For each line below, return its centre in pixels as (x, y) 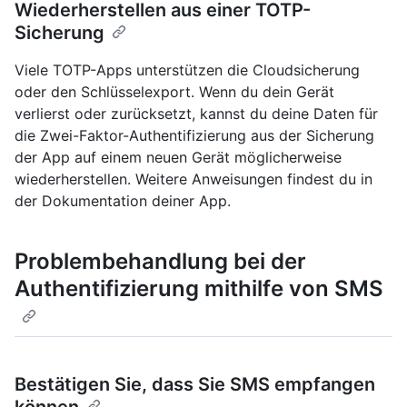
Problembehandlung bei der (160, 262)
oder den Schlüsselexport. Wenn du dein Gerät (174, 92)
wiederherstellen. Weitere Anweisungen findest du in (194, 179)
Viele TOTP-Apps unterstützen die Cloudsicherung (187, 70)
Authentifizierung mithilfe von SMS (199, 289)
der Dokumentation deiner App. (123, 201)
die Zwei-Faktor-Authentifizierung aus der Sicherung (194, 136)
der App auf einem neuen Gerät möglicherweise (178, 158)
